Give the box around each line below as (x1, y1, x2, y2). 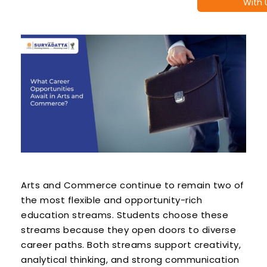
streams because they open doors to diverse (21, 223, 236, 237)
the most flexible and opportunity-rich (21, 194, 202, 207)
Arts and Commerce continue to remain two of (21, 179, 244, 192)
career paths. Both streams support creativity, (21, 238, 241, 252)
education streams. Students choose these (21, 209, 228, 222)
